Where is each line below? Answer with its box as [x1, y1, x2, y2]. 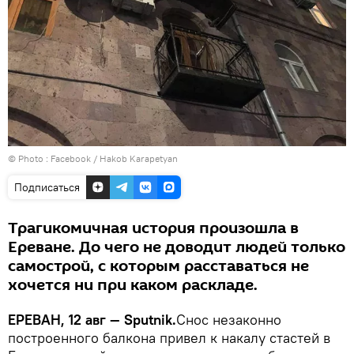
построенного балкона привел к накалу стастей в [8, 329, 330, 348]
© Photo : [8, 153, 51, 165]
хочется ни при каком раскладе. [8, 274, 258, 297]
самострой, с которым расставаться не [8, 255, 309, 278]
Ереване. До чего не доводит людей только [8, 236, 345, 259]
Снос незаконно [176, 311, 281, 330]
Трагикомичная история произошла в [8, 217, 299, 240]
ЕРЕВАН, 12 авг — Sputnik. [8, 311, 176, 330]
